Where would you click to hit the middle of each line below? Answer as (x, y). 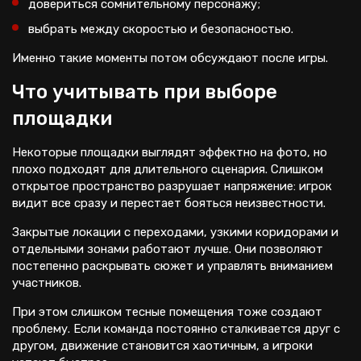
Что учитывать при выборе (145, 92)
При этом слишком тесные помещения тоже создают (167, 312)
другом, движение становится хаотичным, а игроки (162, 346)
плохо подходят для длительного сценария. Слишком (168, 169)
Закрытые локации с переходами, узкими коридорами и (175, 232)
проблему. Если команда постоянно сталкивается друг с (176, 329)
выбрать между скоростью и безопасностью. (161, 29)
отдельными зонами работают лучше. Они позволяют (168, 249)
